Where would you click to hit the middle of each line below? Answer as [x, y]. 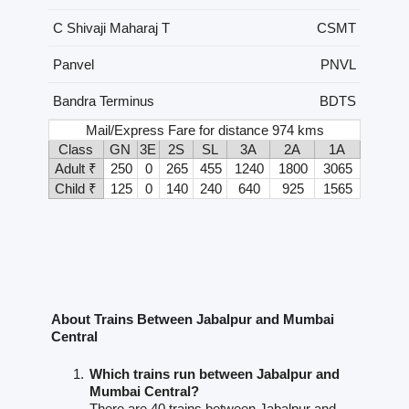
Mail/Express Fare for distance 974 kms [205, 130]
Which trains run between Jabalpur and [214, 374]
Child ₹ [76, 188]
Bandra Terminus [103, 100]
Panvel [73, 64]
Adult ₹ [76, 168]
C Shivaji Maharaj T [111, 27]
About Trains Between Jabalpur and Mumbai [192, 320]
